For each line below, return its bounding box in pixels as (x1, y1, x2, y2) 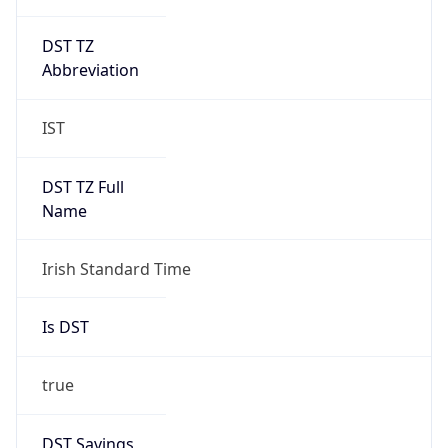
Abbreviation (41, 59, 139, 82)
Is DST (41, 316, 89, 339)
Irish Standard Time (41, 257, 191, 280)
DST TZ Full (41, 175, 124, 198)
